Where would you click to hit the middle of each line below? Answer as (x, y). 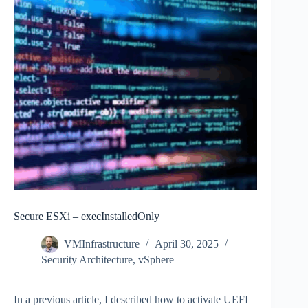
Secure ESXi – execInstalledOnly (87, 217)
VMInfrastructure (102, 244)
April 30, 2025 (187, 244)
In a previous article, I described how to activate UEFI (131, 300)
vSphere (156, 260)
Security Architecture (87, 260)
